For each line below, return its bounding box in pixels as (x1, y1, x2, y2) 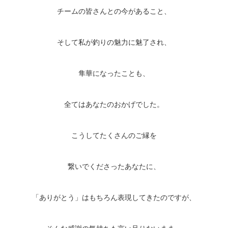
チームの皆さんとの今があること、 (57, 7, 171, 16)
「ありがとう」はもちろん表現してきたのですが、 (32, 193, 196, 202)
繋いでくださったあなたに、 (68, 162, 160, 171)
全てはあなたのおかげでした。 (64, 100, 164, 109)
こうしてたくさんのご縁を (71, 131, 157, 140)
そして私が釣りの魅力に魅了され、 (57, 38, 171, 47)
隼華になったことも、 (78, 69, 150, 78)
